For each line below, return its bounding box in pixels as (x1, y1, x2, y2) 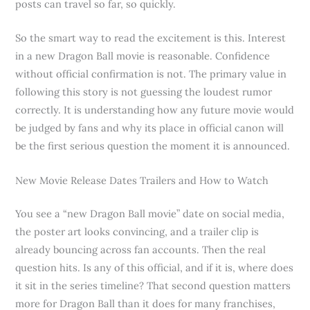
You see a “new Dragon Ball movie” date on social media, (15, 206, 285, 220)
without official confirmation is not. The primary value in (15, 67, 287, 81)
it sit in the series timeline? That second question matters (15, 278, 291, 292)
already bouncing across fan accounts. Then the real (15, 242, 266, 256)
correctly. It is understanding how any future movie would (15, 103, 295, 117)
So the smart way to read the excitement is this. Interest (15, 31, 286, 45)
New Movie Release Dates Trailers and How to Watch (15, 173, 269, 187)
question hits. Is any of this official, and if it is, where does (15, 260, 294, 274)
